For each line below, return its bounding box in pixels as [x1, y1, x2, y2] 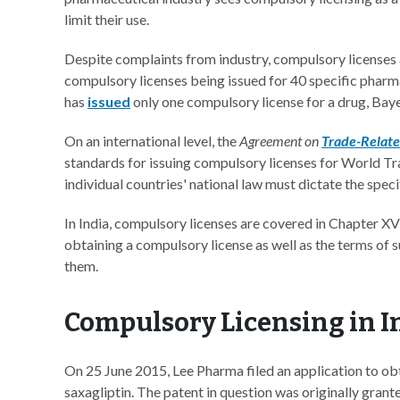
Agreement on [239, 132, 321, 149]
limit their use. [64, 11, 149, 28]
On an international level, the [64, 132, 239, 149]
